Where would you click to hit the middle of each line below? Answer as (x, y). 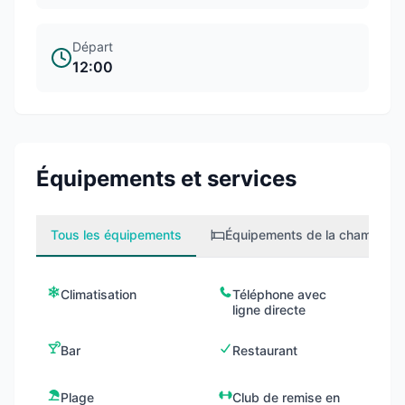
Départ (93, 47)
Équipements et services (166, 179)
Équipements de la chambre (308, 235)
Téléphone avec (280, 294)
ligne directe (269, 310)
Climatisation (99, 294)
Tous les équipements (116, 235)
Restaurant (265, 350)
